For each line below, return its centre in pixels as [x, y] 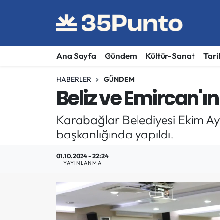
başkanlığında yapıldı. [115, 134]
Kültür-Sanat [170, 56]
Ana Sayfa [76, 56]
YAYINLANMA [82, 163]
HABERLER [74, 79]
